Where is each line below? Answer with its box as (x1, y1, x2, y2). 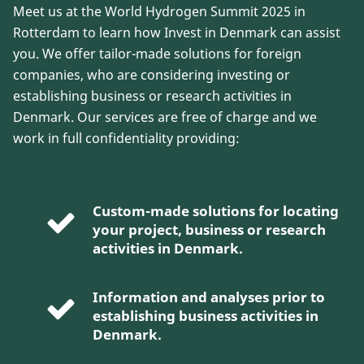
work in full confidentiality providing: (13, 128, 240, 147)
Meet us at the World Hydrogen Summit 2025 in (13, 2, 305, 20)
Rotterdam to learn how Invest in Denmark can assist (13, 23, 340, 41)
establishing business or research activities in (13, 86, 292, 105)
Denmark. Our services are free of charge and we (13, 107, 317, 126)
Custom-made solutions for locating (92, 201, 339, 220)
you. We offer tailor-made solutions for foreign (13, 44, 301, 63)
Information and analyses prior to (92, 287, 325, 306)
